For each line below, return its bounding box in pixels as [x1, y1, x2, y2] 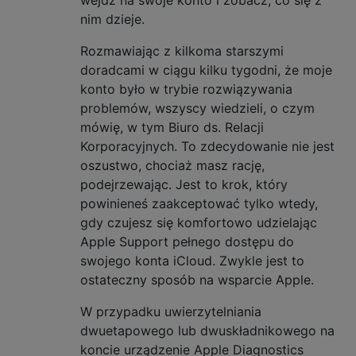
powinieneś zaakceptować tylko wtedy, [80, 195, 318, 211]
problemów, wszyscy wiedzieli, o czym [80, 99, 315, 116]
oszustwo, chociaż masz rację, [80, 157, 265, 173]
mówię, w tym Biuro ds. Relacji [80, 118, 264, 135]
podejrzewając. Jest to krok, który [80, 176, 288, 192]
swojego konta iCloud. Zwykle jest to [80, 252, 304, 269]
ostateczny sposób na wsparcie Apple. [80, 271, 314, 288]
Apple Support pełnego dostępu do [80, 233, 294, 250]
